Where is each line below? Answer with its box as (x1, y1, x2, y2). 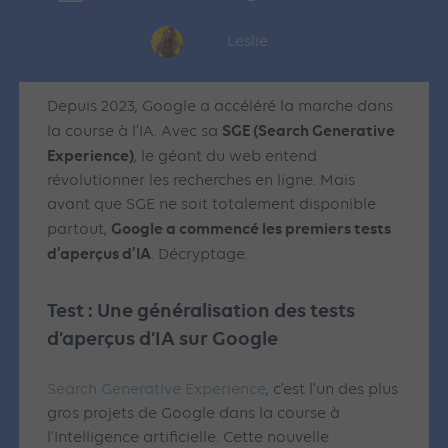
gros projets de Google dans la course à (47, 406, 341, 423)
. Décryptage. (151, 247, 253, 264)
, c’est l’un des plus (266, 382, 399, 399)
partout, (47, 222, 112, 239)
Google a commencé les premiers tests (111, 219, 392, 239)
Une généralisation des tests (97, 299, 356, 323)
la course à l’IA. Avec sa (47, 124, 223, 141)
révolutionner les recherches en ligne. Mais (47, 173, 356, 190)
